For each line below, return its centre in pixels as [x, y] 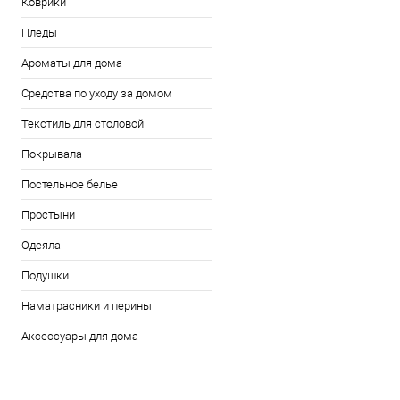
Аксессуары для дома [80, 336]
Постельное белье [70, 184]
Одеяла [41, 245]
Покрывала [52, 154]
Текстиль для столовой [83, 124]
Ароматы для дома [72, 63]
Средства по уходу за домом [97, 93]
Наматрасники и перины [87, 306]
